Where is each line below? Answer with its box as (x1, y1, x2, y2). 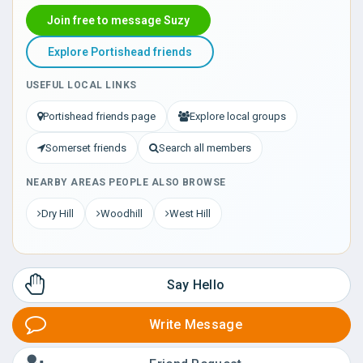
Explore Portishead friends (48, 45, 192, 58)
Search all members (159, 142, 251, 154)
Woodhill (100, 207, 143, 220)
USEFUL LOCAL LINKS (26, 79, 137, 91)
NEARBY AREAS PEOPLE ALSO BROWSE (26, 177, 226, 188)
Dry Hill (41, 207, 74, 220)
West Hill (169, 207, 211, 220)
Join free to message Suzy (47, 14, 190, 27)
